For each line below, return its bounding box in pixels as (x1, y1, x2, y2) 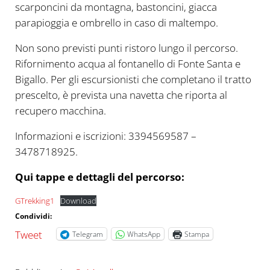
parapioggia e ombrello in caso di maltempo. (14, 16, 218, 30)
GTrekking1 (14, 195, 54, 207)
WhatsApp (127, 228, 160, 239)
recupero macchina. (14, 104, 106, 118)
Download (60, 195, 96, 207)
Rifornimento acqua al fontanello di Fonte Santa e (14, 57, 240, 71)
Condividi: (14, 211, 52, 222)
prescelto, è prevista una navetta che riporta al (14, 88, 227, 102)
